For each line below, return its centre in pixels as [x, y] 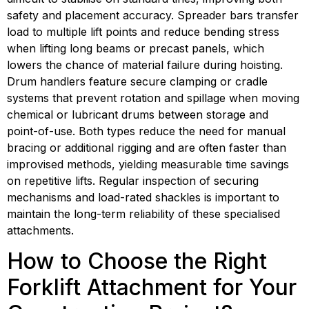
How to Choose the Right [137, 261]
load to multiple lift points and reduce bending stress [143, 31]
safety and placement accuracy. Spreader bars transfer [153, 15]
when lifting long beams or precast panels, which [136, 48]
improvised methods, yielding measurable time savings [148, 164]
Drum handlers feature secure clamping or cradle [137, 81]
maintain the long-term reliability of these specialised [143, 213]
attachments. [40, 230]
